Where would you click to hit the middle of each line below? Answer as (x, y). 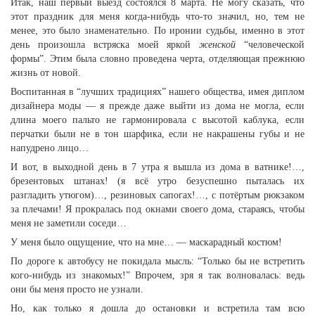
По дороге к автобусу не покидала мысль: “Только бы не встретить (157, 261)
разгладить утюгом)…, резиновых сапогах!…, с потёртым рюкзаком (157, 195)
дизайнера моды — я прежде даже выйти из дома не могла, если (157, 106)
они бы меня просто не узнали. (77, 289)
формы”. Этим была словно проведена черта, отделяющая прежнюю (157, 59)
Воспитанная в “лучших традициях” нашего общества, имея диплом (157, 92)
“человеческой (270, 45)
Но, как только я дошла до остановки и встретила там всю (157, 308)
